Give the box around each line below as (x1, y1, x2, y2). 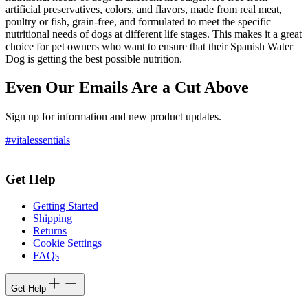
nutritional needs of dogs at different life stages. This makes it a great (5, 27, 302, 40)
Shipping (33, 212, 72, 224)
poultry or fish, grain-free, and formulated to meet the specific (5, 15, 271, 27)
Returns (33, 224, 67, 236)
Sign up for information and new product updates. (5, 111, 221, 123)
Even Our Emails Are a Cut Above (5, 78, 249, 97)
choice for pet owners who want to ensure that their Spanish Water (5, 40, 293, 52)
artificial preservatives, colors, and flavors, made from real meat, (5, 3, 282, 15)
